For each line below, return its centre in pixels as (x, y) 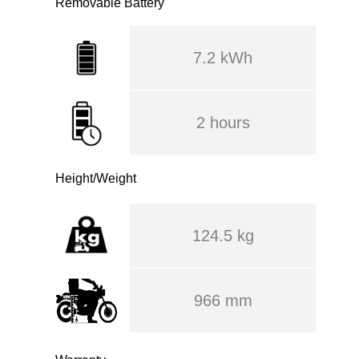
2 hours (223, 123)
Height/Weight (96, 178)
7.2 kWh (223, 58)
